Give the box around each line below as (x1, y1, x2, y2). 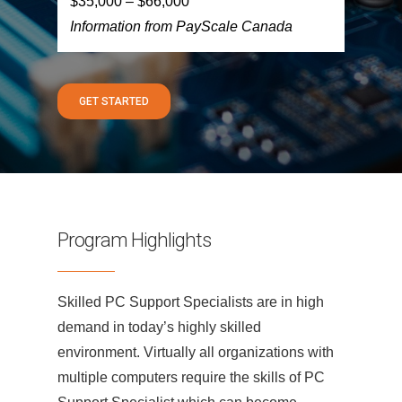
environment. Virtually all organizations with (57, 344, 334, 360)
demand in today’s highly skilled (57, 319, 261, 335)
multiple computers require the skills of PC (57, 369, 325, 385)
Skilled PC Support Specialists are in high (57, 293, 324, 310)
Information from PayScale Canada (69, 19, 293, 35)
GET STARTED (79, 94, 150, 108)
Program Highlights (57, 227, 211, 251)
